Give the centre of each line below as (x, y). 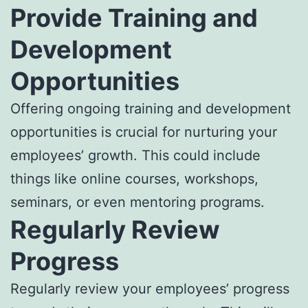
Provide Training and (134, 18)
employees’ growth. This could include (135, 155)
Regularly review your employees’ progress (150, 288)
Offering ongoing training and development (151, 108)
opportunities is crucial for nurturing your (144, 132)
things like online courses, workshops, (134, 178)
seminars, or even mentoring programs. (137, 202)
